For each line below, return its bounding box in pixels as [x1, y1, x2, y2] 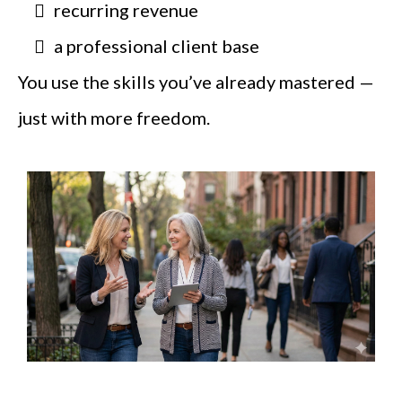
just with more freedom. [18, 107, 210, 129]
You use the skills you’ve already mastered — [18, 71, 374, 93]
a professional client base [54, 35, 259, 57]
